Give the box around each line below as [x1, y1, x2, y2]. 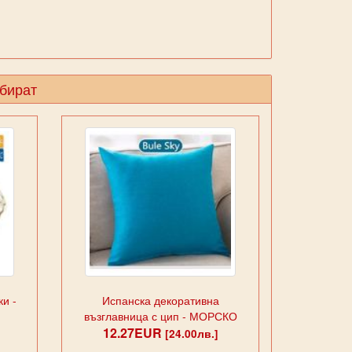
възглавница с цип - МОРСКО [83, 307, 237, 324]
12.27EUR [102, 323, 165, 342]
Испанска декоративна [101, 291, 219, 308]
